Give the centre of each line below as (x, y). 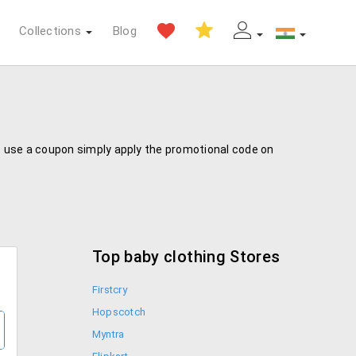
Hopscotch (119, 312)
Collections (50, 31)
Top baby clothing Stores (186, 257)
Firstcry (110, 290)
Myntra (108, 334)
